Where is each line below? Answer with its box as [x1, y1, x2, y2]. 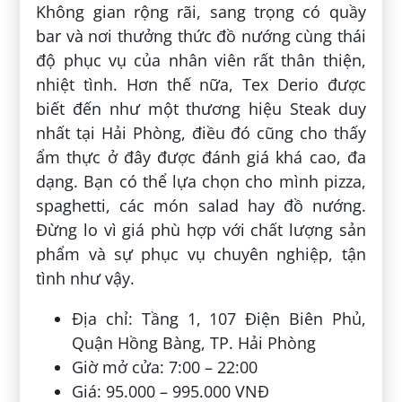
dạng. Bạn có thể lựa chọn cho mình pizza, [36, 170, 366, 192]
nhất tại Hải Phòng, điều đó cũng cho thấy [36, 121, 366, 144]
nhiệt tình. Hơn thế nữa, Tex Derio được [36, 73, 366, 95]
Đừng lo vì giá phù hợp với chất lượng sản [36, 218, 366, 240]
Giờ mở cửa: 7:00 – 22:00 [72, 355, 258, 378]
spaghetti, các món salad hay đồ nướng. [36, 194, 366, 216]
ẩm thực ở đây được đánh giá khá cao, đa [36, 145, 366, 168]
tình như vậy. [36, 267, 140, 289]
